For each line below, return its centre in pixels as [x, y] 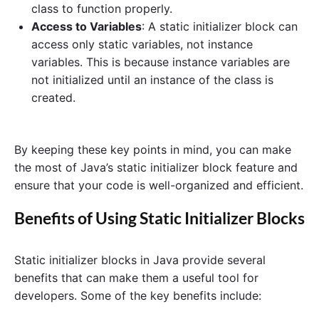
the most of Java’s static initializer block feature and [156, 167]
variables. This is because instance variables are [161, 62]
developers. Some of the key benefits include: [138, 295]
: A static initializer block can [220, 26]
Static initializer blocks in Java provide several [140, 260]
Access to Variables [87, 26]
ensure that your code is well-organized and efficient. [159, 185]
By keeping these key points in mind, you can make [153, 149]
